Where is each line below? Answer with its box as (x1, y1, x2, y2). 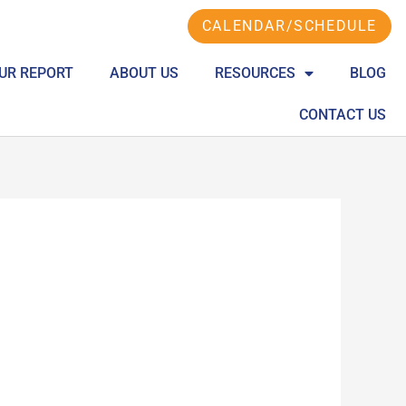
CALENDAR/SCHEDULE (201, 17, 378, 34)
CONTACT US (299, 106, 387, 123)
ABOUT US (110, 64, 179, 82)
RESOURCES (215, 64, 296, 82)
